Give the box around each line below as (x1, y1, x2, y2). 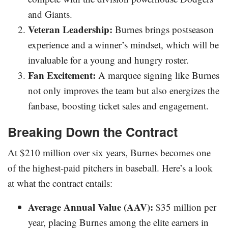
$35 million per (153, 201, 216, 214)
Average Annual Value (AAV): (28, 200, 153, 214)
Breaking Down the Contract (8, 123, 178, 141)
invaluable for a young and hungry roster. (28, 53, 189, 67)
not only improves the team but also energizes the (28, 84, 219, 97)
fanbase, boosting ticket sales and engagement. (28, 99, 209, 112)
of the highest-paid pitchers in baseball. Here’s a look (8, 161, 213, 175)
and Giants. (28, 8, 72, 21)
